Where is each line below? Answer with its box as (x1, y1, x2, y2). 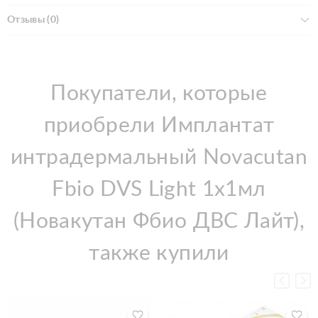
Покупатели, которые (50, 82, 268, 104)
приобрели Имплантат (43, 114, 275, 136)
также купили (89, 242, 229, 264)
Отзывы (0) (7, 14, 60, 25)
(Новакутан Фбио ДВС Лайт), (13, 210, 305, 232)
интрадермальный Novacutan (11, 146, 307, 168)
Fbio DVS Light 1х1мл (52, 178, 266, 200)
